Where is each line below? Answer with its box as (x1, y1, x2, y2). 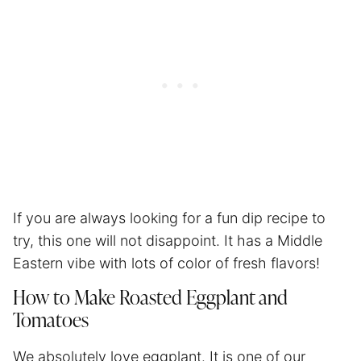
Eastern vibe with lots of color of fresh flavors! (13, 254, 320, 272)
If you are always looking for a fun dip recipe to (13, 209, 326, 226)
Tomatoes (13, 311, 89, 331)
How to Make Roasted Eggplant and (13, 288, 288, 309)
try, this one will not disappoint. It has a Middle (13, 231, 322, 249)
